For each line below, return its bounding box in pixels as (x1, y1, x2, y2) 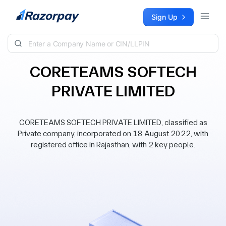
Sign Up (151, 13, 178, 21)
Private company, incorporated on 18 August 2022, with (18, 129, 208, 138)
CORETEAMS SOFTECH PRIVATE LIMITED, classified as (19, 118, 207, 127)
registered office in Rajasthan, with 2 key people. (31, 140, 195, 149)
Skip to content (8, 9, 59, 17)
